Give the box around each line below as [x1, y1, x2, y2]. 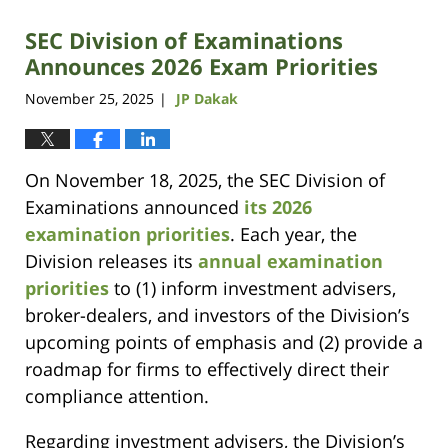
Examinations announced [25, 194, 244, 219]
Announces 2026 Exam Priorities [25, 51, 378, 82]
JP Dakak [176, 88, 238, 108]
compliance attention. [25, 383, 209, 408]
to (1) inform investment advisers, [109, 275, 396, 300]
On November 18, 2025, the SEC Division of [25, 167, 385, 192]
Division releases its [25, 248, 198, 273]
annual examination [198, 248, 383, 273]
